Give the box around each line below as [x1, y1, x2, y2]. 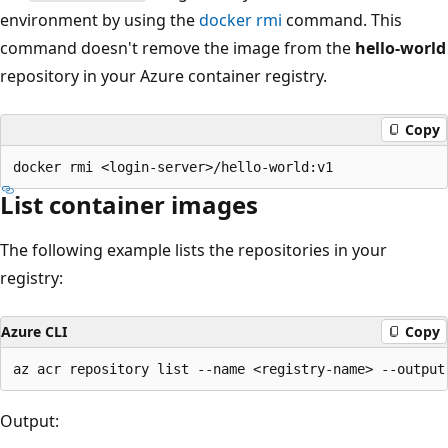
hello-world [355, 36, 446, 59]
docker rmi [199, 8, 282, 31]
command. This [282, 8, 402, 31]
